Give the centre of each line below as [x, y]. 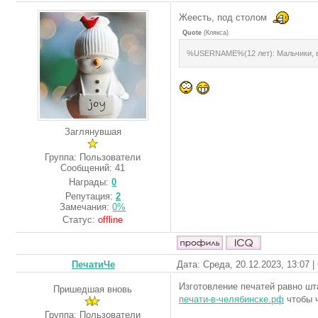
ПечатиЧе [93, 264]
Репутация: [91, 196]
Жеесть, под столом [224, 17]
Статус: [81, 219]
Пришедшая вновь [93, 289]
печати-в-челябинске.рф [231, 299]
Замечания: [86, 207]
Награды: [91, 182]
